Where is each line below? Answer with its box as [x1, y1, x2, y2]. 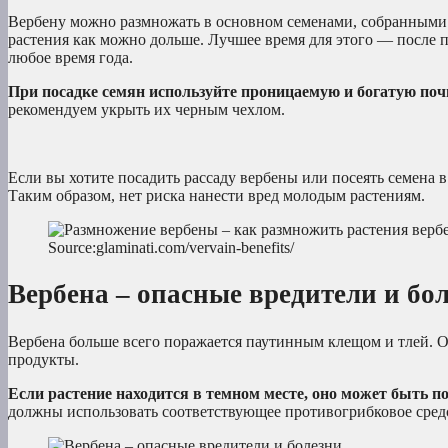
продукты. [8, 350, 79, 368]
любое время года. [8, 48, 133, 66]
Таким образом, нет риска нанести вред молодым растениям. [8, 186, 425, 204]
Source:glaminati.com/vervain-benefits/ [48, 238, 294, 256]
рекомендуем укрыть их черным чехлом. [8, 100, 285, 118]
